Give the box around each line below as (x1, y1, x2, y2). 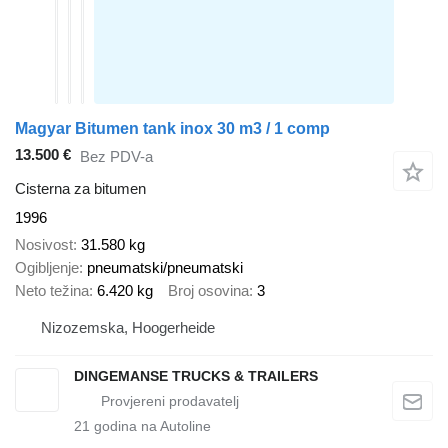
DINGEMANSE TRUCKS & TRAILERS (74, 368, 318, 384)
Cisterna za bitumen (15, 180, 146, 197)
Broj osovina (168, 281, 249, 299)
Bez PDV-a (80, 147, 153, 165)
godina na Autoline (90, 418, 211, 434)
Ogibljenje (15, 258, 79, 276)
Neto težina (15, 281, 89, 299)
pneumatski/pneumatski (87, 258, 243, 276)
